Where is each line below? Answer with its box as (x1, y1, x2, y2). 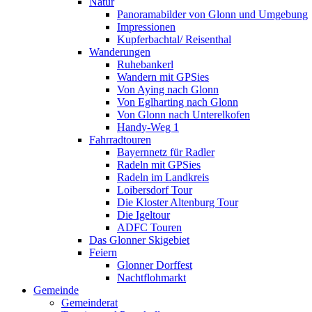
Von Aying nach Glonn (117, 84, 219, 95)
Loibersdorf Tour (117, 184, 192, 196)
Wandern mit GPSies (117, 71, 209, 83)
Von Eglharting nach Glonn (117, 96, 238, 108)
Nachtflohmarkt (117, 272, 186, 283)
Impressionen (117, 21, 175, 33)
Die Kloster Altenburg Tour (117, 196, 238, 208)
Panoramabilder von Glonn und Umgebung (117, 8, 308, 20)
